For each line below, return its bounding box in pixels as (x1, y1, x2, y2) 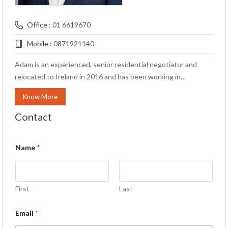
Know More (23, 93, 58, 101)
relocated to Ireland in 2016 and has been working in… (15, 72, 186, 81)
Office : (25, 20, 52, 29)
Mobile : (25, 39, 53, 48)
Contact (15, 110, 52, 123)
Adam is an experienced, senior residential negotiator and (15, 60, 197, 69)
